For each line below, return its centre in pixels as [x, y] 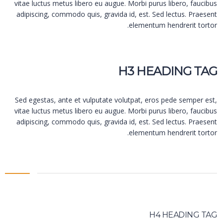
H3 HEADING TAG [167, 71]
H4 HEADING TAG [183, 215]
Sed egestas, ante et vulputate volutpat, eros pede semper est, [116, 100]
